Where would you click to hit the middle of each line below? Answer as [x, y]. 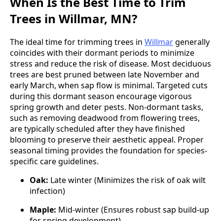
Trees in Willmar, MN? [74, 19]
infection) [47, 191]
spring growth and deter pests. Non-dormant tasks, [107, 107]
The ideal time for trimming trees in [77, 42]
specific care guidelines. [54, 162]
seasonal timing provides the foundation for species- [109, 151]
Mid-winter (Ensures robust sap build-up [133, 210]
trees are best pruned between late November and [105, 75]
